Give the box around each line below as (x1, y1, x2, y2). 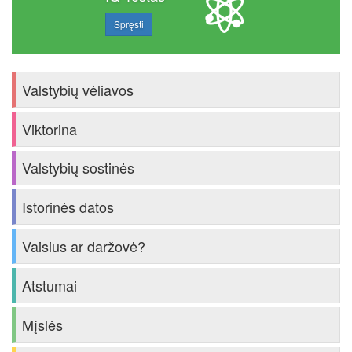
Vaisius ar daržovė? (22, 236, 145, 257)
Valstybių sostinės (22, 157, 134, 178)
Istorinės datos (22, 196, 114, 218)
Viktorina (22, 118, 77, 139)
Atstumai (22, 274, 77, 295)
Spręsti (114, 17, 144, 31)
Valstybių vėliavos (22, 79, 134, 100)
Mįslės (22, 313, 63, 335)
